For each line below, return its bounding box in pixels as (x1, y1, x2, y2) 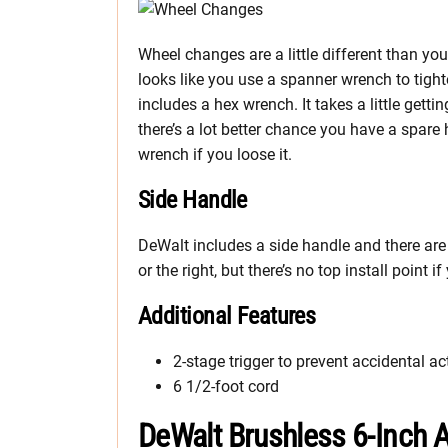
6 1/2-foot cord (173, 376, 279, 396)
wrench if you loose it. (138, 144, 292, 164)
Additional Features (138, 301, 316, 330)
